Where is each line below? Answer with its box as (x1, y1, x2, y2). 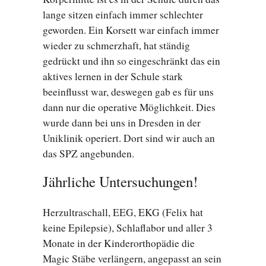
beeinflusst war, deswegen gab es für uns (43, 85, 214, 99)
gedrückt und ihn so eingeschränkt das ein (43, 54, 220, 68)
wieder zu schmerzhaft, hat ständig (43, 39, 190, 53)
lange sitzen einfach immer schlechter (43, 8, 203, 22)
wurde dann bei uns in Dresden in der (43, 116, 201, 130)
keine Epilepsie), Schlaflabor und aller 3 (43, 221, 213, 235)
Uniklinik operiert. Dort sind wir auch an (43, 131, 215, 145)
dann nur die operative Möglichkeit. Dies (43, 100, 216, 115)
